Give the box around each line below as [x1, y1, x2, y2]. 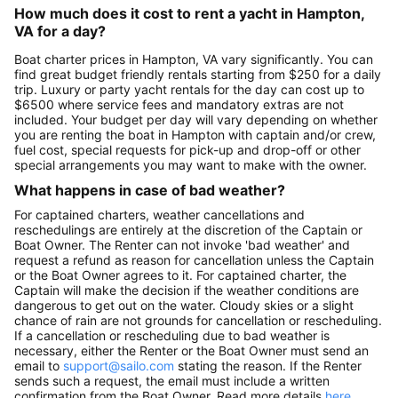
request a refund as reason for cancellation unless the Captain [14, 252, 374, 268]
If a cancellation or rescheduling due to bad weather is [14, 328, 330, 344]
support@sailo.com [63, 358, 174, 374]
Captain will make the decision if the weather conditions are [14, 283, 359, 298]
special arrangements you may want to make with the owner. [14, 156, 367, 172]
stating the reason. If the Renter [174, 358, 362, 374]
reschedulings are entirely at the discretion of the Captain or [14, 222, 362, 238]
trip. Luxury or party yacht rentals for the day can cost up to [14, 81, 364, 97]
